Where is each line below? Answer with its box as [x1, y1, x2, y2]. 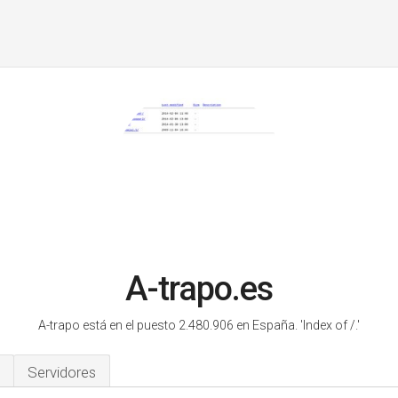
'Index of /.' [300, 318, 360, 332]
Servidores [28, 363, 96, 381]
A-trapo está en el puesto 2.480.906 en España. [38, 318, 300, 332]
